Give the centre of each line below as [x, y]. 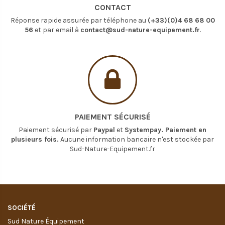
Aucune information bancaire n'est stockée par [136, 139]
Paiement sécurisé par [56, 130]
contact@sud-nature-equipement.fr [140, 30]
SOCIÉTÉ [22, 207]
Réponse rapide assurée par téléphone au [79, 20]
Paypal [104, 130]
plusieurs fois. [35, 139]
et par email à [57, 30]
